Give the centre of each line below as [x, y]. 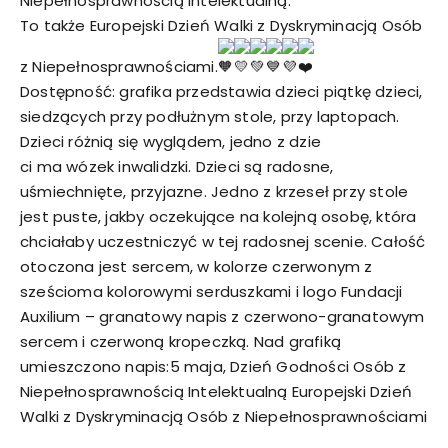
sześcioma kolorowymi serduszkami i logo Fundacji [211, 291]
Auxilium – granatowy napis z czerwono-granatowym [222, 316]
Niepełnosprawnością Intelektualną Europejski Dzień [216, 391]
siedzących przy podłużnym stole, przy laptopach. [210, 116]
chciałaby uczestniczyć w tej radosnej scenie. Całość [223, 241]
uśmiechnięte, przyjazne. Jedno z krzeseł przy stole [214, 191]
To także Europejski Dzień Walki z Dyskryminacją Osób [221, 25]
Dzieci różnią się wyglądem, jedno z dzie [170, 141]
